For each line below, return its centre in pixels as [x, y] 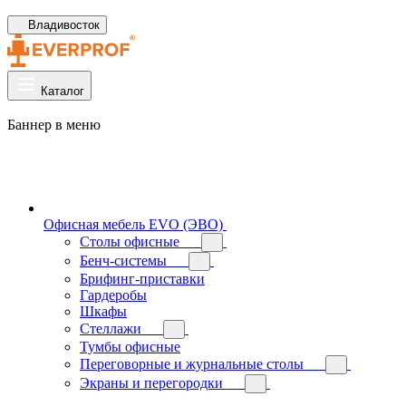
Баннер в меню [54, 125]
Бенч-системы [123, 261]
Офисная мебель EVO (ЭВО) [133, 224]
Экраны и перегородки [151, 383]
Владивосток [64, 25]
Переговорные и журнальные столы [192, 364]
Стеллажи [111, 329]
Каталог [63, 91]
